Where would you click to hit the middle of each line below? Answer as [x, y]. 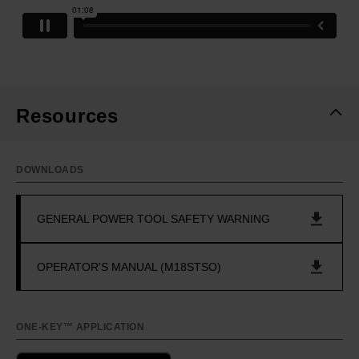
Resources [68, 116]
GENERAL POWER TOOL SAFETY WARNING [153, 218]
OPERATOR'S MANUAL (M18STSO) [129, 266]
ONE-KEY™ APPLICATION [80, 327]
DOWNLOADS [50, 170]
